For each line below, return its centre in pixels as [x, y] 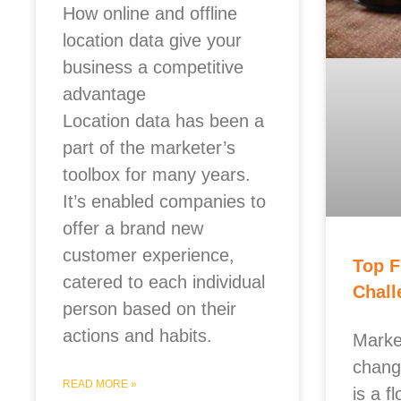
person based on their [149, 309]
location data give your [152, 41]
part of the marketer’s [149, 148]
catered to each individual [164, 282]
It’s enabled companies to [164, 202]
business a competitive [153, 68]
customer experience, [149, 256]
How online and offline [150, 14]
